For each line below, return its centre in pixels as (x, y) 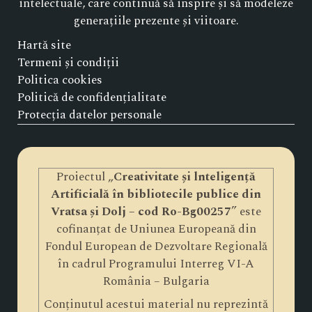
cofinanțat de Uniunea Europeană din (156, 229)
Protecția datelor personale (89, 115)
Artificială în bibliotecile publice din (156, 194)
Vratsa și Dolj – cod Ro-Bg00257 (141, 211)
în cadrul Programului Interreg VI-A (156, 264)
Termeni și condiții (68, 62)
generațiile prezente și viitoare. (156, 21)
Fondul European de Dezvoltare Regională (156, 246)
